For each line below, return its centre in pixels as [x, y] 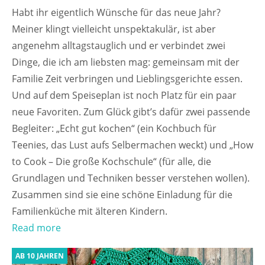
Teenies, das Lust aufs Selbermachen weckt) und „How [132, 145]
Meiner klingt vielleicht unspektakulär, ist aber [114, 29]
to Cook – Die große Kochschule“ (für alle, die [112, 162]
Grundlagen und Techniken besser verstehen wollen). [131, 178]
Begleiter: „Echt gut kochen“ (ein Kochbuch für [114, 129]
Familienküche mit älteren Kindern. [90, 211]
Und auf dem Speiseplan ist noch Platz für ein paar [124, 96]
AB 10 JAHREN [40, 256]
